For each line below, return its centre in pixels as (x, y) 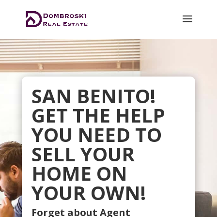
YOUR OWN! (88, 193)
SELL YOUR (83, 154)
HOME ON (79, 173)
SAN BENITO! (93, 96)
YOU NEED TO (96, 134)
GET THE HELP (98, 115)
